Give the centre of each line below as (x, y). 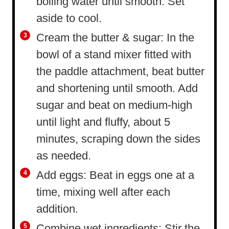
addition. (57, 209)
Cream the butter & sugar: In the (115, 38)
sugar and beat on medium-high (114, 105)
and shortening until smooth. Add (117, 88)
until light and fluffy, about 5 (103, 122)
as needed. (64, 156)
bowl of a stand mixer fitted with (114, 55)
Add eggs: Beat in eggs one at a (115, 175)
